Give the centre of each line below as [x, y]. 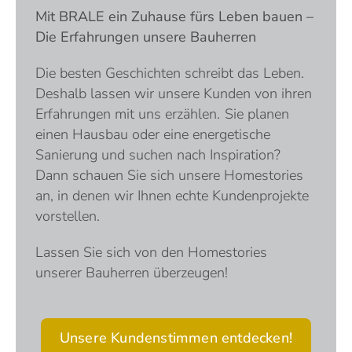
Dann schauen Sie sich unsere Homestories [169, 176]
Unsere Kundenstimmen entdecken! [176, 338]
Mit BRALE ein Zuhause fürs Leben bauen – [174, 17]
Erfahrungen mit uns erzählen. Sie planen [162, 114]
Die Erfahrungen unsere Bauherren [146, 37]
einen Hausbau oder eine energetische [153, 135]
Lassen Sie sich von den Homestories [151, 253]
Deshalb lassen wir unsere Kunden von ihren [174, 94]
